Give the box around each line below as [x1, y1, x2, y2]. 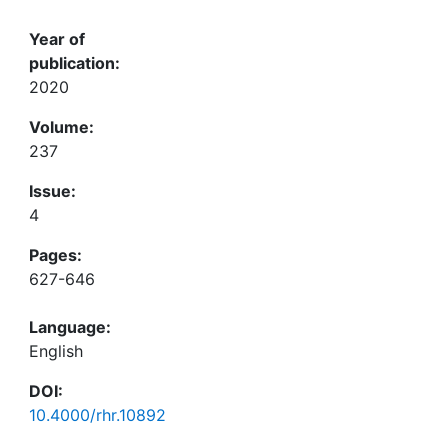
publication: [29, 53, 120, 73]
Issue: [29, 181, 76, 201]
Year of [29, 29, 85, 49]
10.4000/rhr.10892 [29, 405, 166, 425]
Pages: [29, 245, 82, 265]
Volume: [29, 117, 94, 137]
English [29, 341, 83, 361]
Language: [29, 317, 111, 337]
